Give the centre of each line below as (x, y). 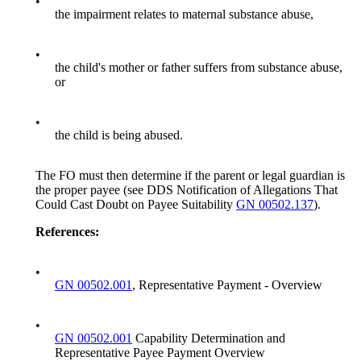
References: (67, 232)
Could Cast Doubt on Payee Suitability (136, 205)
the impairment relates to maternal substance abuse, (184, 15)
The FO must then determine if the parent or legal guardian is (190, 176)
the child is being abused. (119, 135)
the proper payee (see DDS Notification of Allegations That (187, 190)
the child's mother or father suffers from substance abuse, (199, 68)
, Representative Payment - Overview (227, 285)
